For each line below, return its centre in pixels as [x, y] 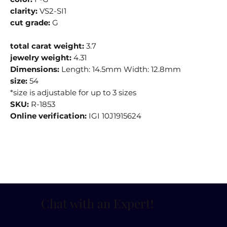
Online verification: [49, 116]
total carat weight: [48, 46]
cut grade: [31, 23]
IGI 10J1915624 [114, 116]
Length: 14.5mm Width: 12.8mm [121, 69]
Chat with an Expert [96, 203]
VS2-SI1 [53, 11]
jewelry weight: [41, 58]
